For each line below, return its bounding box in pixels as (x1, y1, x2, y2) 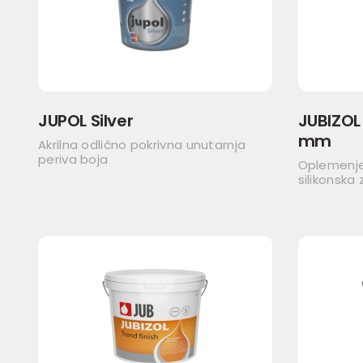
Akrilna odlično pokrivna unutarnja (38, 136, 246, 153)
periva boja (38, 151, 109, 168)
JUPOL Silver (38, 109, 134, 132)
